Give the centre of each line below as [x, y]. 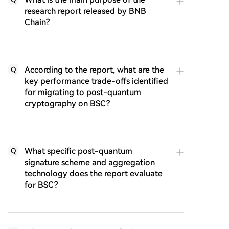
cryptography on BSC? [67, 104]
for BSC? [41, 185]
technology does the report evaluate [94, 174]
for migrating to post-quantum [83, 93]
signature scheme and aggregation [90, 163]
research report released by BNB [85, 11]
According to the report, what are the [94, 70]
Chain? [37, 22]
